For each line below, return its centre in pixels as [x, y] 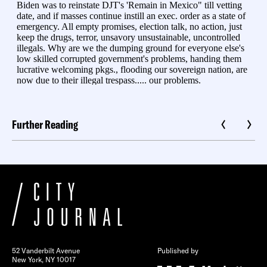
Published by [178, 251]
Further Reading [45, 125]
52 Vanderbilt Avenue [46, 251]
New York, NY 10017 [44, 260]
